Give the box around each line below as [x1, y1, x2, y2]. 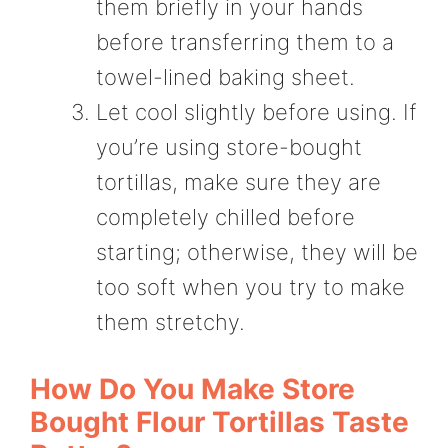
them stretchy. [96, 309, 245, 336]
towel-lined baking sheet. [96, 64, 355, 91]
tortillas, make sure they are [96, 169, 381, 196]
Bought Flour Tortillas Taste [30, 405, 409, 440]
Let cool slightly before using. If [96, 99, 417, 126]
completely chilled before [96, 204, 355, 231]
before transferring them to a [96, 29, 394, 56]
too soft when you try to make [96, 274, 405, 301]
